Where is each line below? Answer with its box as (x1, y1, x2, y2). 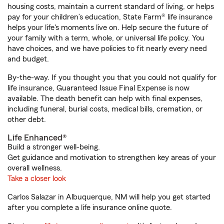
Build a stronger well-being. (7, 143, 100, 151)
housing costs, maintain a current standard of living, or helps (7, 2, 214, 10)
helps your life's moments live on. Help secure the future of (7, 23, 208, 31)
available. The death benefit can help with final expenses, (7, 94, 202, 102)
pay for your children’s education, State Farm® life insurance (7, 13, 212, 21)
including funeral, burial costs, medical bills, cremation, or (7, 105, 202, 113)
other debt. (7, 115, 46, 123)
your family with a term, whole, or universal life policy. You (7, 34, 204, 42)
